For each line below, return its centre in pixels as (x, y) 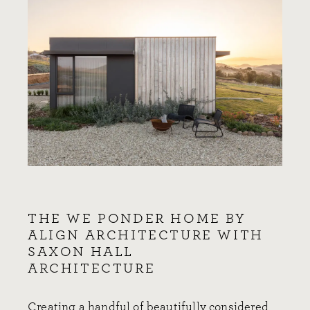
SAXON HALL (81, 252)
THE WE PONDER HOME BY (137, 218)
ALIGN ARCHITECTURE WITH (146, 235)
